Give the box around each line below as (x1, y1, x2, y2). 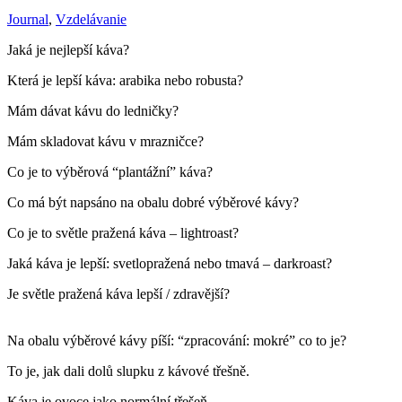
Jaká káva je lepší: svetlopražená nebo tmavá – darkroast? (7, 255, 332, 271)
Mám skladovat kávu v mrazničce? (7, 133, 204, 149)
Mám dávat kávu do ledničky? (7, 102, 179, 118)
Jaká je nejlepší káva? (7, 41, 129, 57)
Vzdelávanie (56, 11, 127, 27)
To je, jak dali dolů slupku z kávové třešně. (7, 363, 249, 379)
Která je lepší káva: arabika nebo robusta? (7, 72, 243, 88)
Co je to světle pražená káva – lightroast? (7, 224, 239, 240)
